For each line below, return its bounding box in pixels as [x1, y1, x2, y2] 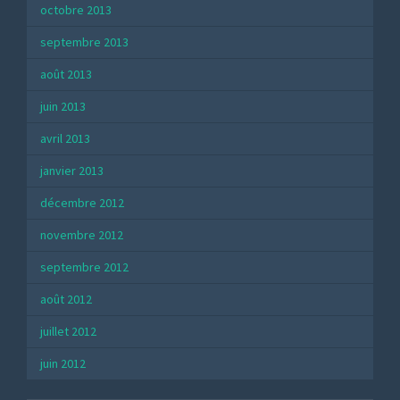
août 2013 [40, 66, 92, 83]
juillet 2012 [40, 323, 96, 340]
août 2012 [40, 291, 92, 308]
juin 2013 [40, 98, 86, 115]
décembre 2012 [40, 195, 124, 212]
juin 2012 [40, 355, 86, 372]
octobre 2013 [40, 2, 112, 19]
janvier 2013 [40, 162, 104, 179]
